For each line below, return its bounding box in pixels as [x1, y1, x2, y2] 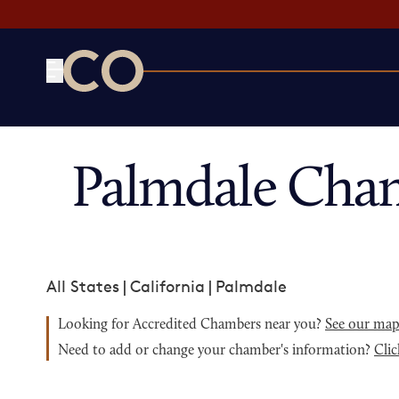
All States [46, 276, 119, 296]
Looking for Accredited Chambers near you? [58, 318, 325, 332]
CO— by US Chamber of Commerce [62, 93, 327, 112]
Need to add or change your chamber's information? [58, 344, 374, 358]
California [130, 276, 205, 296]
